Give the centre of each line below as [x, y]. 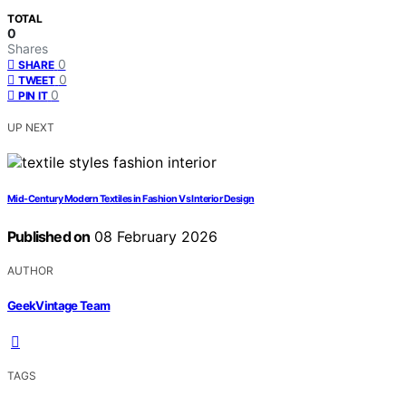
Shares [28, 49]
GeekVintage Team [59, 305]
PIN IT [33, 96]
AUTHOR [30, 271]
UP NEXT [31, 128]
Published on [49, 237]
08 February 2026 [154, 237]
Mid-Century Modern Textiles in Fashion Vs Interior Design [131, 199]
